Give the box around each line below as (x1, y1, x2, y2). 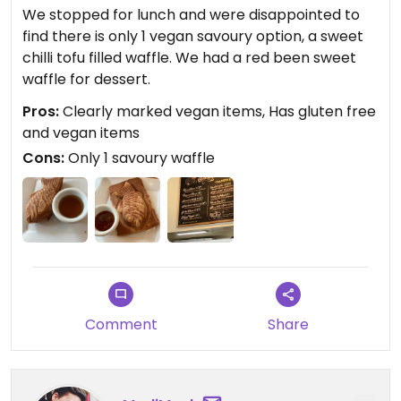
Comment (84, 314, 158, 336)
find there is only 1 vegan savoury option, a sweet (22, 26, 363, 47)
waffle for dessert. (22, 69, 150, 90)
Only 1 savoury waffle (64, 148, 215, 168)
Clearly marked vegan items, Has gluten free (59, 101, 376, 122)
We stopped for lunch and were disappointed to (22, 4, 360, 25)
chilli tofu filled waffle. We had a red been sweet (22, 47, 175, 68)
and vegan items (22, 123, 140, 143)
